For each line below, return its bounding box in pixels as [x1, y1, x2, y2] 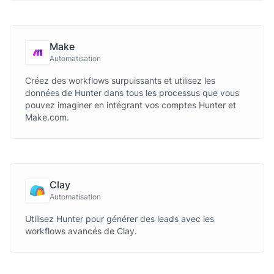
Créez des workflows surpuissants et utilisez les [25, 75, 215, 86]
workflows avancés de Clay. [25, 225, 137, 237]
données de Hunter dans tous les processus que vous [25, 87, 239, 98]
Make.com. [25, 111, 69, 123]
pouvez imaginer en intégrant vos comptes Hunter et [25, 99, 236, 111]
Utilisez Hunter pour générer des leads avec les [25, 213, 214, 224]
